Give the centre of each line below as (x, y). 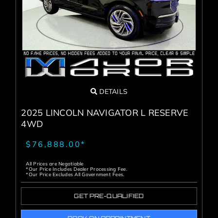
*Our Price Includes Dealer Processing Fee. (76, 169)
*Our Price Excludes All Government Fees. (75, 175)
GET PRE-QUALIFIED (109, 196)
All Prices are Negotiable (55, 164)
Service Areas (42, 77)
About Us (30, 45)
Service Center (44, 12)
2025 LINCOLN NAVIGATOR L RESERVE (105, 113)
